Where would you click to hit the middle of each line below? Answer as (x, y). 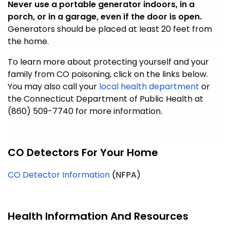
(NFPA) (125, 175)
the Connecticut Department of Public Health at (106, 99)
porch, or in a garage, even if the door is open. (105, 16)
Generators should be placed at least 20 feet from (110, 29)
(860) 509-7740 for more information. (85, 111)
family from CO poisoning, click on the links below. (108, 74)
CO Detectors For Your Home (83, 152)
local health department (149, 86)
